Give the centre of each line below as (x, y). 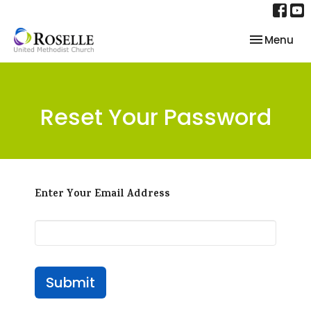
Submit (70, 283)
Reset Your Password (155, 117)
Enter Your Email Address (102, 195)
